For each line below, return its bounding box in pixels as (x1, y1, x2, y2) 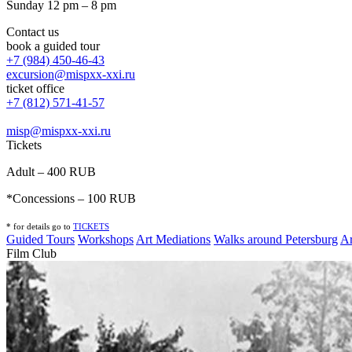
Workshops (78, 233, 134, 246)
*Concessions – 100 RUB (6, 192, 136, 205)
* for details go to (6, 222, 73, 231)
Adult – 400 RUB (6, 165, 96, 178)
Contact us (6, 25, 59, 38)
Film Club (6, 247, 57, 260)
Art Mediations (136, 233, 211, 246)
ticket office (6, 82, 64, 95)
